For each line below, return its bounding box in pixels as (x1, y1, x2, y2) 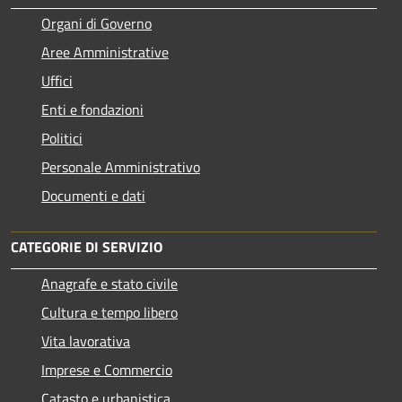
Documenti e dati (41, 184, 145, 206)
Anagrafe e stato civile (41, 272, 178, 294)
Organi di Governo (41, 12, 152, 34)
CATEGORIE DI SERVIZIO (11, 235, 162, 258)
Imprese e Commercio (41, 358, 172, 380)
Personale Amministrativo (41, 155, 200, 178)
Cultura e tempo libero (41, 301, 178, 323)
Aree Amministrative (41, 40, 169, 63)
